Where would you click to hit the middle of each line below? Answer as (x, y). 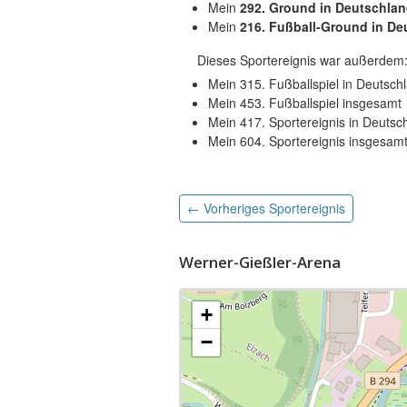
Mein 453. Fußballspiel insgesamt (304, 103)
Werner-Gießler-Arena (259, 262)
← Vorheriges (228, 208)
